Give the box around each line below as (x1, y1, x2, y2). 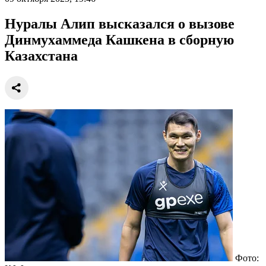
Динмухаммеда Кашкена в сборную (5, 31, 234, 47)
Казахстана (5, 47, 78, 64)
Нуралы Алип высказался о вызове (5, 15, 235, 31)
